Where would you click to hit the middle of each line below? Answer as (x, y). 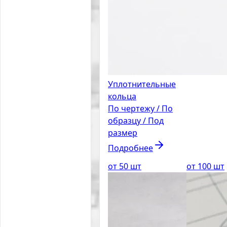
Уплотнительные (142, 84)
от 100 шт (205, 166)
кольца (122, 96)
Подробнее (130, 148)
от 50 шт (125, 166)
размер (123, 133)
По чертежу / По (140, 108)
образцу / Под (136, 120)
